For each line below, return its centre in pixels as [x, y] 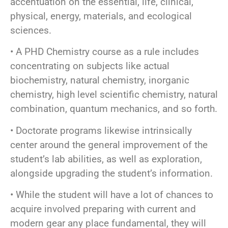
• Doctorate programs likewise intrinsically [101, 130]
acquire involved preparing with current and [103, 209]
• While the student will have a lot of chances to [112, 194]
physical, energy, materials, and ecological [101, 16]
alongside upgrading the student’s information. [111, 173]
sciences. [31, 30]
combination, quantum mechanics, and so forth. [114, 109]
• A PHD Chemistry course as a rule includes [105, 52]
